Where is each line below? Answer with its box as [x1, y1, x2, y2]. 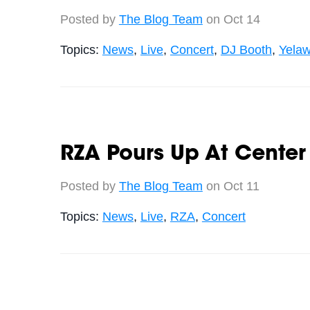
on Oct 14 [202, 12, 260, 26]
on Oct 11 [202, 179, 259, 193]
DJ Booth [220, 42, 272, 57]
